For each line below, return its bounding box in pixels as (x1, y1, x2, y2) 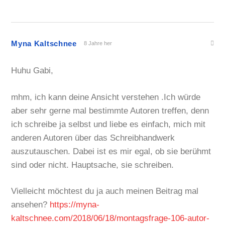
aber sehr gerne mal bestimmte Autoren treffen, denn (11, 105, 209, 116)
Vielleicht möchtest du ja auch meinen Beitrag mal (11, 186, 199, 196)
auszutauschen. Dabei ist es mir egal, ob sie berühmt (11, 146, 211, 156)
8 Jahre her (83, 40, 112, 46)
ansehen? (11, 200, 50, 210)
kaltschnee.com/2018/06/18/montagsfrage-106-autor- (11, 213, 210, 223)
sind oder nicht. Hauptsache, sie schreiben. (11, 160, 174, 170)
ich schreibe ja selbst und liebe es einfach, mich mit (11, 119, 206, 129)
